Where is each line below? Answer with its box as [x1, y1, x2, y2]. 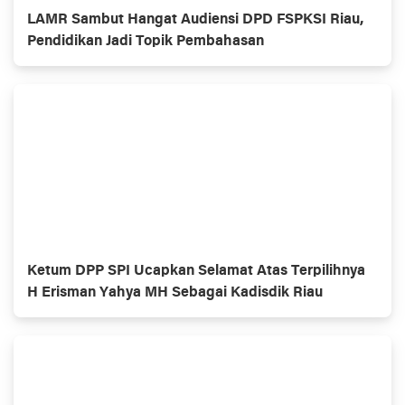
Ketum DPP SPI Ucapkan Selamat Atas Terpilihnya [27, 263, 365, 278]
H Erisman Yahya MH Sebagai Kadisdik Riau [27, 285, 323, 300]
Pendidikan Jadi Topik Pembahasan [27, 33, 264, 49]
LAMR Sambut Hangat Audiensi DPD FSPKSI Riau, [27, 12, 363, 27]
